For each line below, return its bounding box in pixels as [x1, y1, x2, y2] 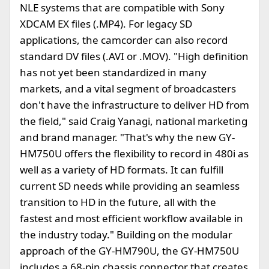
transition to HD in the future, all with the [20, 195, 216, 209]
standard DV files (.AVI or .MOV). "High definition [20, 49, 249, 63]
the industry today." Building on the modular [20, 228, 232, 241]
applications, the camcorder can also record [20, 33, 228, 47]
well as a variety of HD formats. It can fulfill [20, 163, 223, 177]
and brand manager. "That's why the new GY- [20, 130, 235, 144]
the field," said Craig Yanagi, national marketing [20, 114, 247, 128]
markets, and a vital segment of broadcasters [20, 82, 236, 95]
